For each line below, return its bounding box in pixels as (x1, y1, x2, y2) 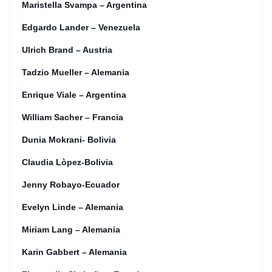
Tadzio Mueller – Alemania (22, 67, 129, 77)
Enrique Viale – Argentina (22, 90, 126, 100)
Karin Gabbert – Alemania (22, 247, 127, 257)
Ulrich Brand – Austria (22, 45, 112, 55)
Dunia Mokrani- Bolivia (22, 135, 116, 144)
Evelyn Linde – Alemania (22, 202, 123, 212)
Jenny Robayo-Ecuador (22, 180, 120, 189)
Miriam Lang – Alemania (22, 225, 120, 234)
